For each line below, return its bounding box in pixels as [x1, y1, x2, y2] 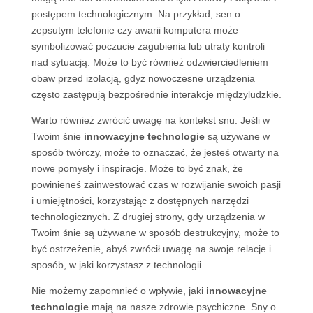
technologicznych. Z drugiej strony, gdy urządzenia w [31, 211, 265, 222]
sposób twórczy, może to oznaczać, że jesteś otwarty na [31, 147, 279, 158]
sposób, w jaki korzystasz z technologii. [31, 259, 204, 270]
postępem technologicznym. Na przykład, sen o [31, 8, 240, 20]
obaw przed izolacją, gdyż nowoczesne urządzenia [31, 73, 255, 84]
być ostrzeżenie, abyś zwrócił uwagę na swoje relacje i [31, 243, 271, 254]
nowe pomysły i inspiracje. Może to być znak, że [31, 163, 243, 174]
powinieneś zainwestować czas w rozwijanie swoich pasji [31, 179, 281, 190]
